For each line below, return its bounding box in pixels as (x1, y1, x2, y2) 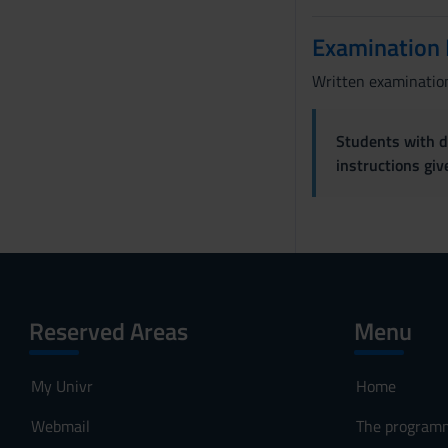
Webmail (31, 414, 90, 438)
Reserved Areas (29, 313, 188, 349)
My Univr (31, 374, 93, 398)
